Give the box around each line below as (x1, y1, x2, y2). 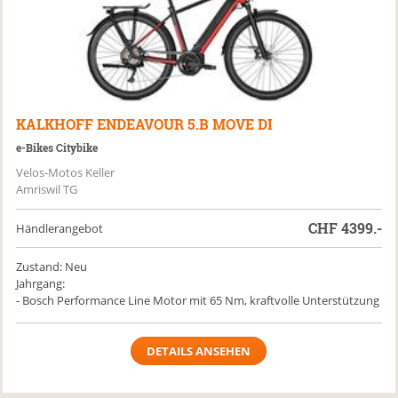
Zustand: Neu (16, 259, 88, 275)
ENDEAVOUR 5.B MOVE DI (97, 115, 274, 133)
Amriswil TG (16, 181, 78, 197)
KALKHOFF (16, 115, 94, 133)
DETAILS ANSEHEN (147, 343, 251, 359)
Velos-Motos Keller (16, 164, 115, 180)
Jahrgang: (16, 275, 66, 291)
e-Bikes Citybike (16, 140, 99, 155)
